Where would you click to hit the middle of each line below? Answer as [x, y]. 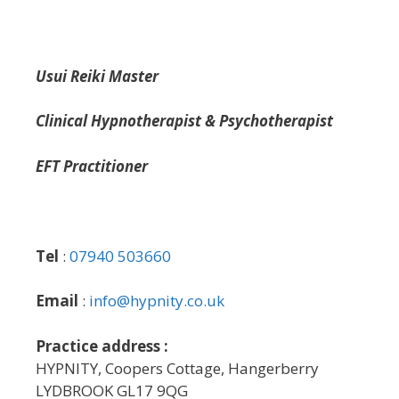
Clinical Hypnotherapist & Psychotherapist [184, 121]
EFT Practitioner [92, 166]
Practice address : [102, 346]
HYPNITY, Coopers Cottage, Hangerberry [177, 368]
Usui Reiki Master [97, 76]
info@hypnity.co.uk [157, 301]
